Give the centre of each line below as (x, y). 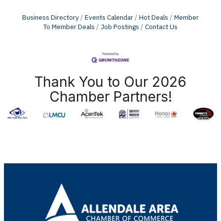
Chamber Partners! (110, 96)
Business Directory (51, 18)
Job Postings (120, 27)
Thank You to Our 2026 (110, 82)
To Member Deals (69, 27)
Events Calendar (109, 18)
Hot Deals (154, 18)
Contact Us (161, 27)
